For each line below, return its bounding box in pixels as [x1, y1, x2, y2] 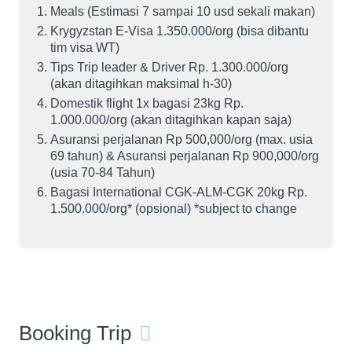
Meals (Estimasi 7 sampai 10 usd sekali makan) [50, 5, 315, 19]
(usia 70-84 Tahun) [50, 166, 155, 180]
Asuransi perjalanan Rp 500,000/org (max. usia [50, 133, 313, 147]
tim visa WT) [50, 41, 119, 55]
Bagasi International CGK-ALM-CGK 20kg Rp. [50, 185, 307, 200]
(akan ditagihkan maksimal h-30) [50, 77, 232, 91]
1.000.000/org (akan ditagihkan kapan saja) [50, 113, 291, 127]
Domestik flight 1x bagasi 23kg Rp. [50, 97, 244, 111]
